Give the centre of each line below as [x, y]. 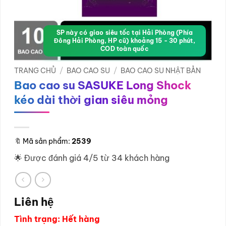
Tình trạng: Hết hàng [57, 219]
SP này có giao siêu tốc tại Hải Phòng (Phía [125, 33]
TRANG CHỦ [35, 71]
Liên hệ [34, 202]
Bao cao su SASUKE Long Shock [103, 85]
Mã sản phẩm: [46, 141]
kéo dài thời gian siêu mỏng [91, 100]
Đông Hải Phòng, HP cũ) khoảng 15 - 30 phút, [125, 41]
